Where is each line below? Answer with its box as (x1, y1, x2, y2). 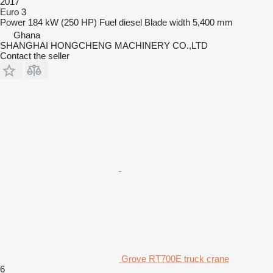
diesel (119, 16, 142, 27)
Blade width (144, 16, 190, 27)
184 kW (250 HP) (28, 16, 97, 27)
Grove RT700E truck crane (121, 253, 229, 264)
